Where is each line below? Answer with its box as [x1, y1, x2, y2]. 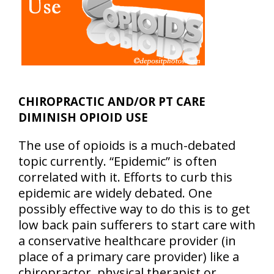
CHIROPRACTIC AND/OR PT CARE [18, 94, 206, 109]
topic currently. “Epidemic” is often [18, 153, 217, 169]
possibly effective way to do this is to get [18, 201, 250, 217]
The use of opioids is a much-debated [18, 137, 235, 154]
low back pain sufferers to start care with [18, 217, 256, 233]
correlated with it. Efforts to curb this [18, 169, 232, 185]
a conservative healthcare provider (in [18, 232, 236, 249]
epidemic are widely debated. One [18, 185, 212, 201]
